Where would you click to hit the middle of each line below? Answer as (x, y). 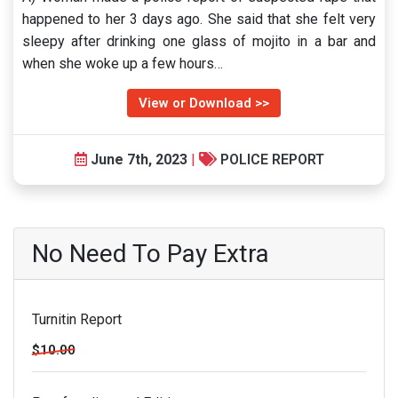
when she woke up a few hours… (123, 64)
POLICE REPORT (272, 159)
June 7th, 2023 (139, 159)
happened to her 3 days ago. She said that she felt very (199, 19)
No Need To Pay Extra (151, 254)
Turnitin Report (77, 319)
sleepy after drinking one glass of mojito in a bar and (199, 41)
